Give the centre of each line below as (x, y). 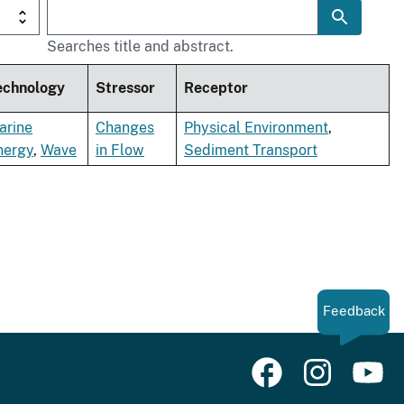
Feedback (353, 311)
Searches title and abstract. (140, 47)
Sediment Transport (251, 151)
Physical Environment (256, 128)
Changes (125, 128)
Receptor (216, 88)
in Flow (120, 151)
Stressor (125, 88)
